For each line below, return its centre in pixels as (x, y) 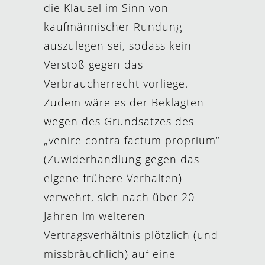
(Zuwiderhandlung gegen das (122, 159)
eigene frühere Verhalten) (113, 178)
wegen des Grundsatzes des (119, 121)
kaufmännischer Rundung (113, 27)
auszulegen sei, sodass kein (118, 46)
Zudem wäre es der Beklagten (124, 102)
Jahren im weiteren (95, 216)
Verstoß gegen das (93, 64)
